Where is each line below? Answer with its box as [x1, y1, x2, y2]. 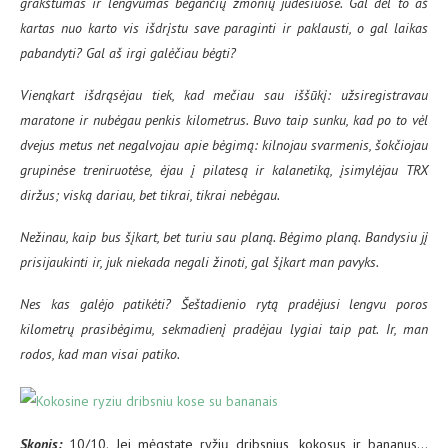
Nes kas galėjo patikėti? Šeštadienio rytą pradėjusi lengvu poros [20, 294, 428, 313]
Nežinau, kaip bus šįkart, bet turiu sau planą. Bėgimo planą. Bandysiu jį [20, 227, 428, 246]
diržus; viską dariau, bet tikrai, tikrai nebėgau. [20, 185, 280, 204]
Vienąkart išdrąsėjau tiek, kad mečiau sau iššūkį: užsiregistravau [20, 85, 428, 104]
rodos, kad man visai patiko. [20, 344, 180, 363]
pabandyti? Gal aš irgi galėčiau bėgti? [20, 43, 236, 62]
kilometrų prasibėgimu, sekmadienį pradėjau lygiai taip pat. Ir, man [20, 319, 428, 338]
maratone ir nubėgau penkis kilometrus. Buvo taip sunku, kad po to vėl [20, 110, 428, 129]
